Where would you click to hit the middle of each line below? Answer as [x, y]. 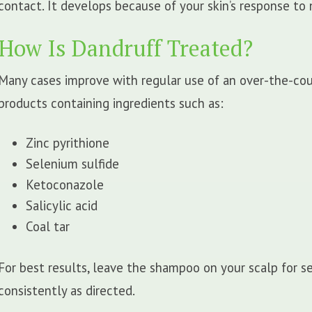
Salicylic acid [62, 205]
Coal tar [48, 226]
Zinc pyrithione [68, 142]
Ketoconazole [65, 184]
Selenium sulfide [73, 163]
